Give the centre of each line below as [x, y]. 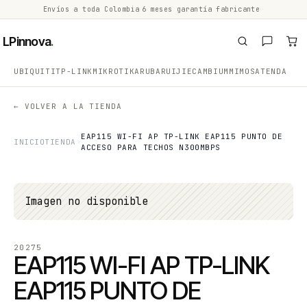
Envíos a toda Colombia [91, 9]
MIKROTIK [113, 71]
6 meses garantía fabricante [201, 9]
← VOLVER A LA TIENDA [68, 106]
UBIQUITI [35, 71]
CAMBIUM [211, 71]
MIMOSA [245, 71]
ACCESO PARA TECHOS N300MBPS [150, 147]
